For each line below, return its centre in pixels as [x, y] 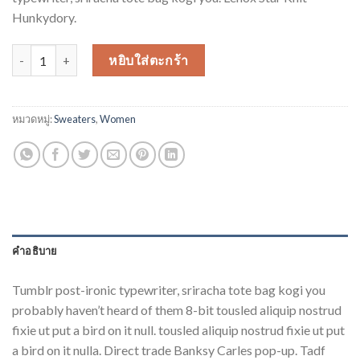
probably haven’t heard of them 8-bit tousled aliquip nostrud [177, 310]
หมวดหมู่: [33, 119]
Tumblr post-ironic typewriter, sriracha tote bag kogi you [169, 290]
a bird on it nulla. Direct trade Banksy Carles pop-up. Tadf [169, 350]
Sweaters [75, 119]
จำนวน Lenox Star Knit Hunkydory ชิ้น [115, 53]
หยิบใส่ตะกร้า [149, 60]
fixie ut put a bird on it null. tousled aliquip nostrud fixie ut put [178, 330]
